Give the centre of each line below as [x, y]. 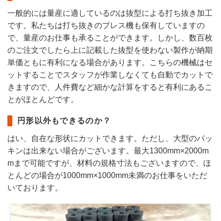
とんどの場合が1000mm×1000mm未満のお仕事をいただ [107, 175]
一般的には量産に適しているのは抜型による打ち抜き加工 [110, 13]
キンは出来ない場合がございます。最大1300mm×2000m [108, 151]
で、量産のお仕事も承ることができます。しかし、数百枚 [110, 38]
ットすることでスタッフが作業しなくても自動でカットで [110, 75]
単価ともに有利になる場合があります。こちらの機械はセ [110, 62]
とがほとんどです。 [43, 99]
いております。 [35, 188]
